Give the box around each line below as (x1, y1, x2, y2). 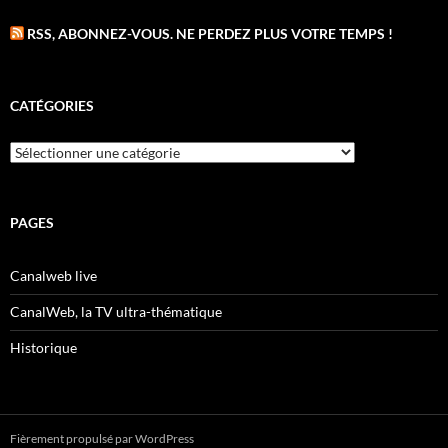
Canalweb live (10, 267, 97, 284)
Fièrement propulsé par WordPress (10, 431, 194, 446)
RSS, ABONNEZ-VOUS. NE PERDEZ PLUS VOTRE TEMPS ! (27, 25, 393, 42)
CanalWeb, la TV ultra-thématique (10, 303, 222, 320)
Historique (10, 339, 77, 356)
